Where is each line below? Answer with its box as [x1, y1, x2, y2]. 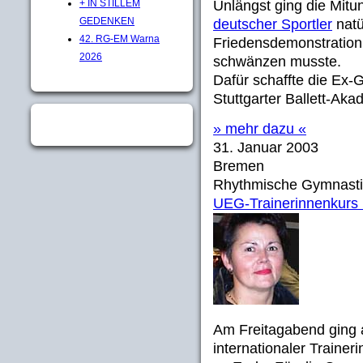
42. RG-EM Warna [79, 32, 160, 45]
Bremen [213, 158, 264, 174]
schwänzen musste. [213, 53, 341, 70]
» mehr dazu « [213, 121, 306, 137]
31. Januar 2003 [213, 139, 318, 156]
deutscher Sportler [213, 16, 332, 32]
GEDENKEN [79, 15, 135, 27]
